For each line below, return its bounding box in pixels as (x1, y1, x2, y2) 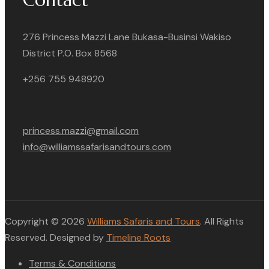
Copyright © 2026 (5, 214, 87, 228)
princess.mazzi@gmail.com (23, 124, 139, 137)
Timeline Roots (106, 231, 171, 244)
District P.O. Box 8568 (23, 46, 117, 59)
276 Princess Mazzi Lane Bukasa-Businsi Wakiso (23, 30, 231, 43)
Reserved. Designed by (5, 231, 106, 244)
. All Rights (200, 214, 244, 228)
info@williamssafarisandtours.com (23, 140, 171, 153)
